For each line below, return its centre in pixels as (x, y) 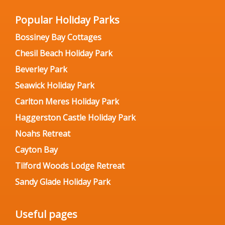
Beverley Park (41, 69)
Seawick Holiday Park (55, 85)
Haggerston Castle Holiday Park (75, 118)
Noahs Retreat (43, 134)
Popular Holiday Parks (67, 20)
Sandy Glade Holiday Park (63, 182)
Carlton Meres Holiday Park (67, 101)
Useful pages (46, 214)
